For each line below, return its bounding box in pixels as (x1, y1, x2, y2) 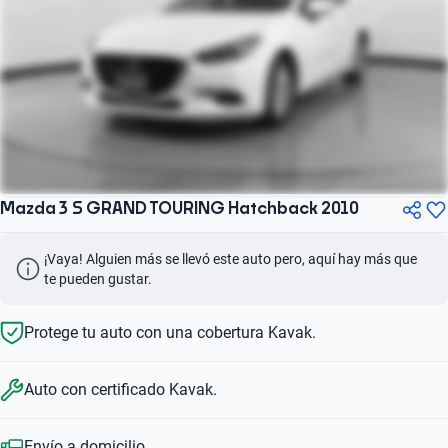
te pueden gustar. (44, 270, 152, 287)
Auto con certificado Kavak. (24, 379, 217, 399)
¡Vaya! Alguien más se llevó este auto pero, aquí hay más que (44, 250, 420, 267)
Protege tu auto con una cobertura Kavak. (24, 322, 316, 342)
